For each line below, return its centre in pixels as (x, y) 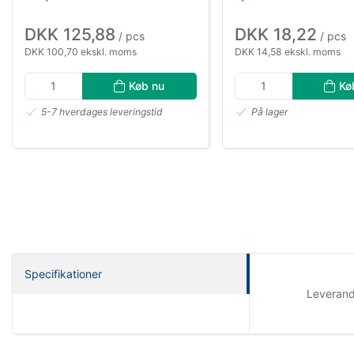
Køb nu (147, 85)
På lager (270, 112)
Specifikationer (63, 273)
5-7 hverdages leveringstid (102, 112)
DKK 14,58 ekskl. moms (288, 51)
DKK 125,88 (70, 34)
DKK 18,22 (276, 34)
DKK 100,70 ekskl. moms (81, 51)
